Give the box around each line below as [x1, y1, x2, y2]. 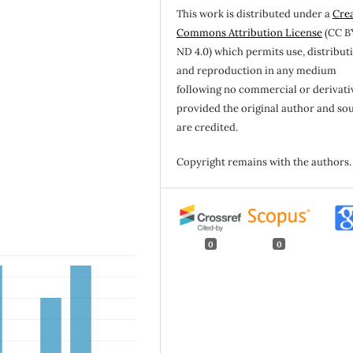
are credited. [176, 121, 239, 135]
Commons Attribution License [176, 26, 323, 40]
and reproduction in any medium [176, 64, 337, 78]
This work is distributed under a [176, 7, 333, 21]
